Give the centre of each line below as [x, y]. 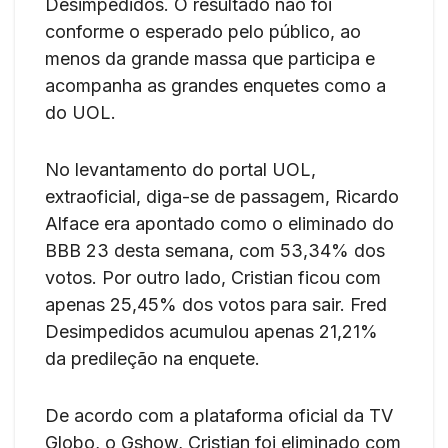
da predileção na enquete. [152, 359]
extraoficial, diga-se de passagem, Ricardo [222, 197]
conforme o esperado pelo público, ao [203, 32]
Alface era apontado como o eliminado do [219, 224]
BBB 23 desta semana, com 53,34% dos [215, 251]
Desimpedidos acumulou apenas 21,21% [211, 332]
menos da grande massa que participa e [210, 59]
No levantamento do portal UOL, [180, 170]
